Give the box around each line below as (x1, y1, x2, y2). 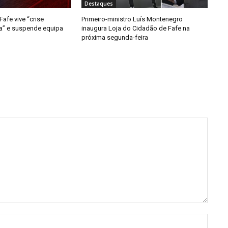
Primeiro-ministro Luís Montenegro (81, 15, 183, 23)
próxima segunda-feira (81, 34, 148, 42)
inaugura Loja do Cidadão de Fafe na (81, 24, 190, 33)
